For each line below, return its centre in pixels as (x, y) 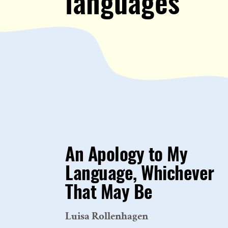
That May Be (109, 193)
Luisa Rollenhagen (107, 216)
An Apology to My (126, 155)
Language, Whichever (140, 174)
